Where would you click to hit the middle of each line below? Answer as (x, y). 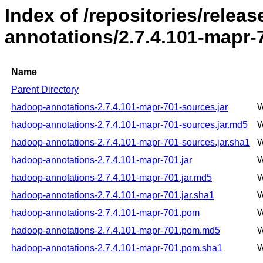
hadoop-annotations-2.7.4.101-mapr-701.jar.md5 (112, 178)
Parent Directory (45, 90)
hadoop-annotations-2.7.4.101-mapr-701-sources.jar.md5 (129, 125)
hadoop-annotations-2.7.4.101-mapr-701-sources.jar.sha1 (131, 143)
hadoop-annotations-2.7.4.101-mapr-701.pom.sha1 (117, 248)
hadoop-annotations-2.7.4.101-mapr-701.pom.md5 (116, 231)
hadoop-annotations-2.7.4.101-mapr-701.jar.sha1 (113, 195)
